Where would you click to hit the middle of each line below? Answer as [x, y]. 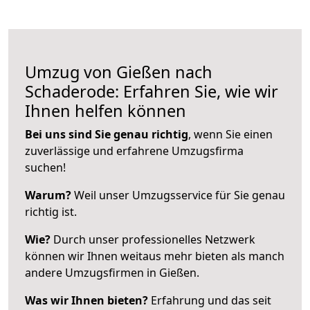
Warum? [48, 195]
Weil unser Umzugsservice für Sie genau [178, 195]
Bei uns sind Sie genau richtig [107, 134]
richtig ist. [51, 211]
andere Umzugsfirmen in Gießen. [112, 272]
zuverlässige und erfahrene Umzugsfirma [134, 151]
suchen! [45, 167]
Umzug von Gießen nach [119, 72]
